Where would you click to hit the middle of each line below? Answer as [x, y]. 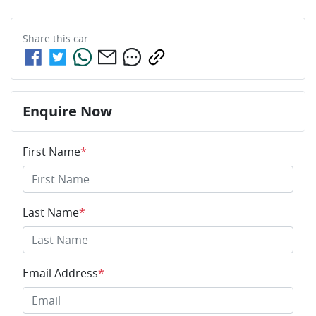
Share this [48, 39]
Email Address [60, 273]
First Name [51, 152]
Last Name [51, 213]
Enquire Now [67, 111]
